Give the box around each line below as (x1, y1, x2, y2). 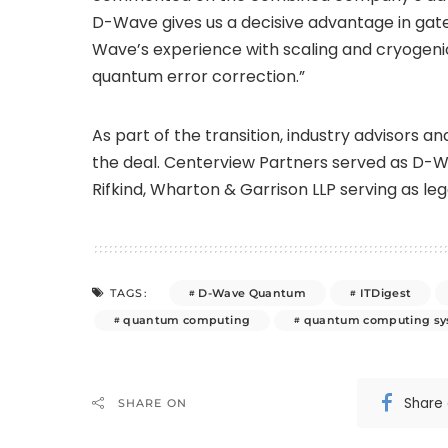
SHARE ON (118, 396, 187, 411)
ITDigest (359, 285, 412, 300)
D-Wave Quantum (198, 285, 307, 300)
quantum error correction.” (92, 65, 305, 89)
